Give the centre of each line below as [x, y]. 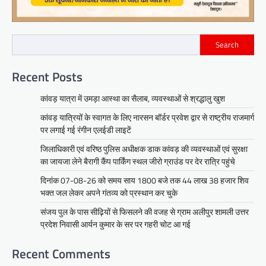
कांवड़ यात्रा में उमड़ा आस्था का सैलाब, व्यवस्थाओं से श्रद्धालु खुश [133, 98]
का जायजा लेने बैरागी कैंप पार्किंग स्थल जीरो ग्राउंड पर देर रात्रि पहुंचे [138, 161]
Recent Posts [47, 76]
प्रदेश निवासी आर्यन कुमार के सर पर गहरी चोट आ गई [115, 224]
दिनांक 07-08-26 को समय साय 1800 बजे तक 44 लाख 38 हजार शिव [145, 180]
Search [227, 45]
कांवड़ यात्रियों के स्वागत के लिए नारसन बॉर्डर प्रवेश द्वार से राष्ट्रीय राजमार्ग [147, 117]
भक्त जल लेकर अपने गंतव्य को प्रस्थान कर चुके [109, 192]
